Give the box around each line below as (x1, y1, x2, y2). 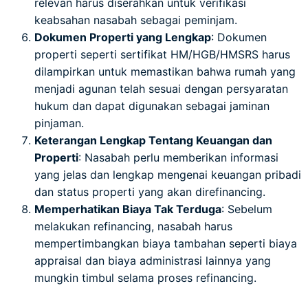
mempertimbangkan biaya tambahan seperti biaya (34, 236, 297, 250)
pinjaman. (34, 115, 84, 130)
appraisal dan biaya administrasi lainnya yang (34, 253, 271, 267)
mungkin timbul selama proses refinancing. (34, 270, 256, 285)
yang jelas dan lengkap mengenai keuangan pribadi (34, 167, 301, 181)
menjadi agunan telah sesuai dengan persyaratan (34, 81, 288, 96)
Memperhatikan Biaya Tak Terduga (34, 201, 221, 216)
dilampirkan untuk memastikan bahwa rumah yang (34, 64, 296, 78)
